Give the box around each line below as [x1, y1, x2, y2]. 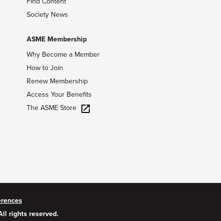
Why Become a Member [26, 50, 100, 59]
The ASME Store [26, 103, 76, 112]
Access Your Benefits [26, 90, 92, 99]
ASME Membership [26, 35, 87, 43]
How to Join [26, 63, 63, 72]
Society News [26, 10, 68, 19]
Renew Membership [26, 76, 88, 85]
